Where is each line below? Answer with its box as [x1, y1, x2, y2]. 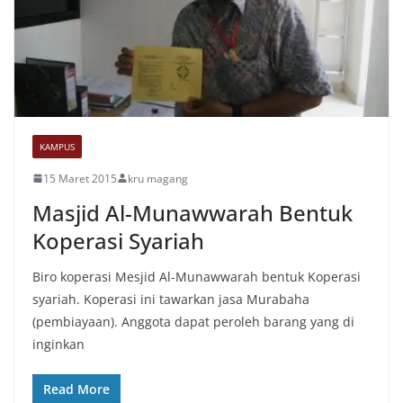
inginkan [32, 335, 85, 353]
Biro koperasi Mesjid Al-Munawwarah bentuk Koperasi [32, 267, 361, 285]
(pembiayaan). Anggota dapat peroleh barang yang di [32, 312, 354, 330]
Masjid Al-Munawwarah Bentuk [32, 197, 353, 228]
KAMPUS [40, 139, 75, 153]
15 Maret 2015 [43, 170, 117, 186]
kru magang [128, 170, 188, 186]
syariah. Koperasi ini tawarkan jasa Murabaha [32, 290, 309, 308]
